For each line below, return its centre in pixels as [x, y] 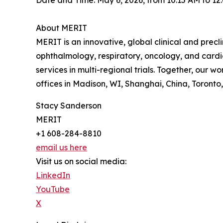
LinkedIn [53, 175]
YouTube [53, 189]
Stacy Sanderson [69, 106]
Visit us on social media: [81, 161]
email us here [61, 147]
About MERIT [61, 28]
